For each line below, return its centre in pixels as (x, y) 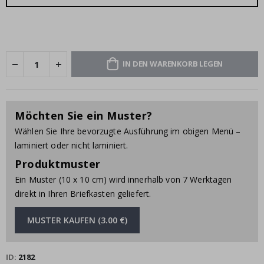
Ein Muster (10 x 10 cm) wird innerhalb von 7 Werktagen (123, 180)
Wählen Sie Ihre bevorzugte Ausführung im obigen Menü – (128, 131)
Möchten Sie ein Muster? (84, 116)
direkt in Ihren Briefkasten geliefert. (83, 194)
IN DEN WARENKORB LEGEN (173, 63)
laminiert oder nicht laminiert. (72, 146)
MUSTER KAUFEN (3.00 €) (77, 220)
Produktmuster (58, 164)
